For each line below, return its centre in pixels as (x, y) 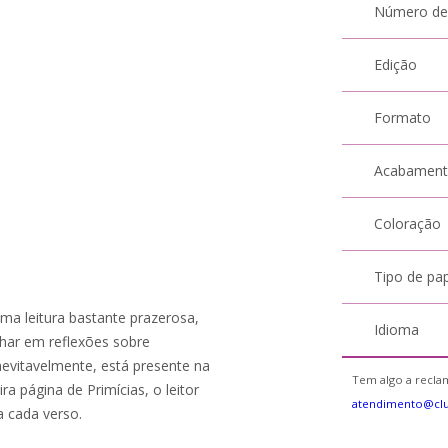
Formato (403, 117)
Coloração (408, 223)
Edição (396, 64)
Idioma (397, 329)
